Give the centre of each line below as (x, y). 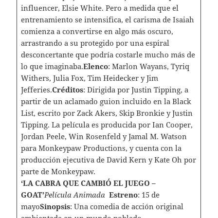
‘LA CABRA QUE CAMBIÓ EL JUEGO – (88, 183)
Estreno (123, 195)
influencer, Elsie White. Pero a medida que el (100, 8)
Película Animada (76, 195)
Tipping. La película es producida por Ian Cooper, (107, 125)
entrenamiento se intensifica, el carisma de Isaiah (107, 20)
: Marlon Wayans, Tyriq (148, 66)
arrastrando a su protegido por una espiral (95, 43)
